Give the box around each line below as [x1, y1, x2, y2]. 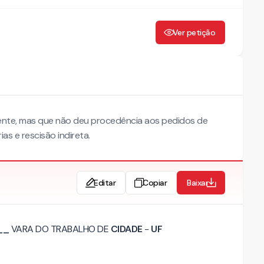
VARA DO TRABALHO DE [9, 223, 111, 235]
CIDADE [110, 223, 143, 235]
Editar [94, 177, 115, 188]
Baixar [187, 177, 208, 188]
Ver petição [172, 27, 215, 38]
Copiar [143, 177, 167, 188]
